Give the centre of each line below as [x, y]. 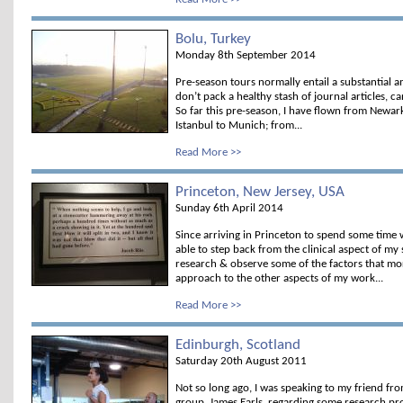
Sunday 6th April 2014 [229, 208]
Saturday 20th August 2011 [241, 361]
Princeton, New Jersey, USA [260, 192]
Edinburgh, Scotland [238, 345]
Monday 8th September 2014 [246, 55]
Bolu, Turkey [213, 39]
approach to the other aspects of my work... [279, 278]
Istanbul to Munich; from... [239, 125]
